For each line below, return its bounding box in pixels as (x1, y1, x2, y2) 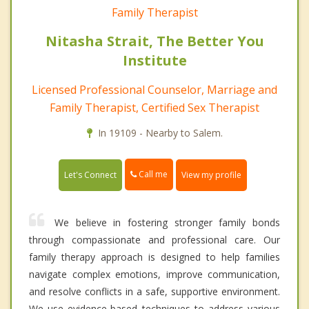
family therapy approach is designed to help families (29, 250, 280, 263)
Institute (122, 51, 187, 70)
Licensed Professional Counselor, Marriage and (32, 82, 277, 98)
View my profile (181, 168, 241, 181)
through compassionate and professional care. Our (29, 232, 280, 246)
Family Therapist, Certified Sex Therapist (50, 100, 259, 116)
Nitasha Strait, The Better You (45, 32, 264, 51)
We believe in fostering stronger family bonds (54, 215, 280, 229)
